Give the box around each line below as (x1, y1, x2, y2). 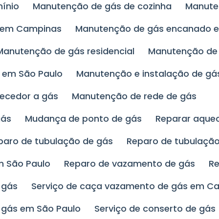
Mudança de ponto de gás (32, 112, 142, 125)
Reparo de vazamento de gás (69, 157, 196, 170)
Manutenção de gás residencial (3, 45, 135, 58)
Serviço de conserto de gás (100, 202, 216, 215)
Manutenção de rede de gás (79, 90, 197, 103)
